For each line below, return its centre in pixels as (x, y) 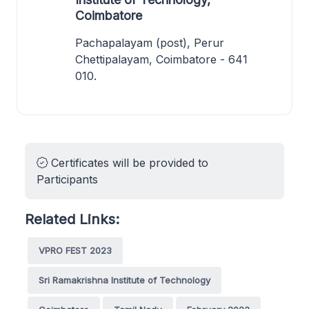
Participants (67, 179)
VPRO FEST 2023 (75, 250)
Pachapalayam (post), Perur (150, 42)
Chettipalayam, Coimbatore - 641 (161, 59)
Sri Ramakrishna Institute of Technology (124, 280)
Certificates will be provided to (128, 162)
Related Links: (72, 219)
